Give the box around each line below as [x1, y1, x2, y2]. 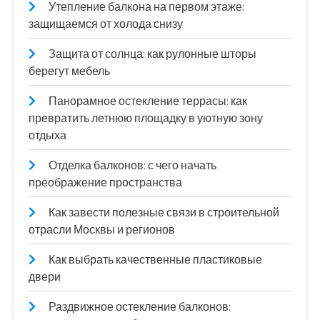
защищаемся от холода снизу [29, 16, 183, 31]
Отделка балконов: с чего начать [49, 158, 216, 173]
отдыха [29, 128, 66, 143]
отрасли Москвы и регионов [29, 222, 175, 237]
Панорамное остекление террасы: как [49, 94, 247, 109]
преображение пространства [29, 175, 182, 190]
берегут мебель [29, 64, 110, 79]
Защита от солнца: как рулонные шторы [49, 46, 256, 61]
